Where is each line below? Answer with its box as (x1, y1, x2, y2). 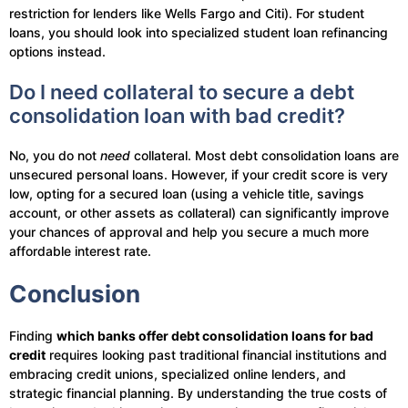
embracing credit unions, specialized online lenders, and (9, 366, 346, 382)
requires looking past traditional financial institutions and (46, 347, 387, 363)
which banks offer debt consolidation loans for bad (56, 328, 373, 344)
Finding (9, 328, 56, 344)
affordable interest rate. (9, 243, 151, 260)
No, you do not (9, 148, 100, 164)
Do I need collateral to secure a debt (9, 80, 354, 105)
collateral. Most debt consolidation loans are (130, 148, 399, 164)
